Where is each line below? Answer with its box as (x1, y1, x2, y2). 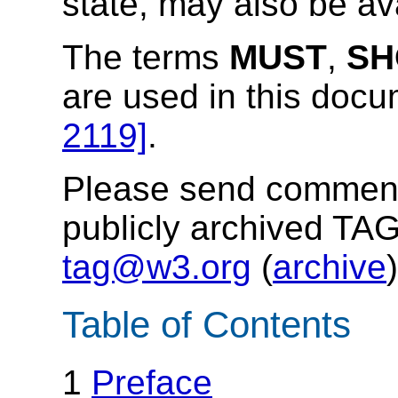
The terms (62, 38, 229, 77)
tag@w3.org (62, 248, 251, 287)
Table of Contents (62, 304, 351, 346)
